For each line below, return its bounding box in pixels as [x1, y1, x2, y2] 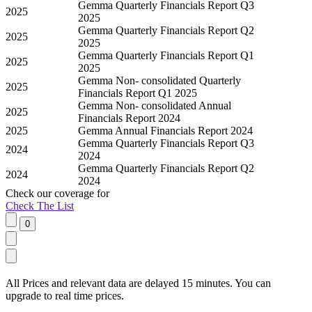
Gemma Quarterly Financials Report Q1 [78, 49, 254, 62]
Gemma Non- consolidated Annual [78, 100, 231, 112]
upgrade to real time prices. [6, 290, 124, 302]
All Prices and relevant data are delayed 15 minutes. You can [6, 277, 271, 290]
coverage [54, 187, 94, 200]
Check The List [6, 200, 74, 212]
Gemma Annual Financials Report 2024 [78, 125, 253, 137]
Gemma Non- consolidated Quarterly [78, 75, 241, 87]
